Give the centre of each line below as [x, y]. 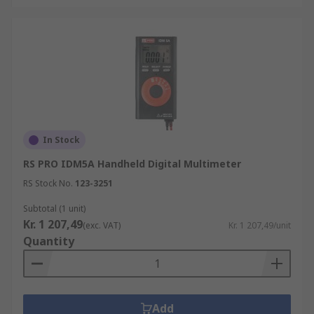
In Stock [61, 140]
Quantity [49, 241]
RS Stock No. [48, 183]
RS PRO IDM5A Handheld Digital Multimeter [132, 164]
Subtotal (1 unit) [54, 209]
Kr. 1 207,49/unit [260, 225]
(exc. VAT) [102, 225]
